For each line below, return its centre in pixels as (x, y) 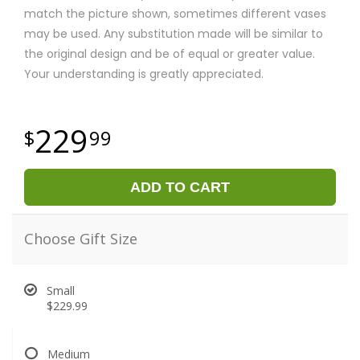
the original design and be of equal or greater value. (170, 54)
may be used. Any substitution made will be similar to (174, 34)
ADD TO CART (180, 188)
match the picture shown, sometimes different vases (175, 14)
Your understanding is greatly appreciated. (144, 74)
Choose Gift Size (81, 239)
